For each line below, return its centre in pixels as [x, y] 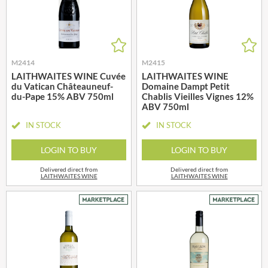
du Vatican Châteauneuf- [62, 86]
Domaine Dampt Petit [186, 86]
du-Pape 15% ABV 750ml [63, 96]
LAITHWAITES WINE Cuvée [68, 76]
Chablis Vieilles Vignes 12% [198, 96]
